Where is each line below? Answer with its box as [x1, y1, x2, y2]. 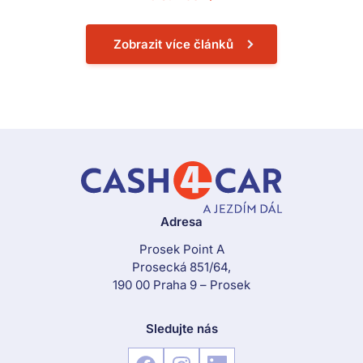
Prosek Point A [139, 241, 224, 258]
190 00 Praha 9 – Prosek [113, 277, 250, 293]
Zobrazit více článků [113, 36, 233, 53]
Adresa [160, 214, 203, 230]
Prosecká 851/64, [132, 259, 231, 275]
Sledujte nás [145, 321, 218, 337]
